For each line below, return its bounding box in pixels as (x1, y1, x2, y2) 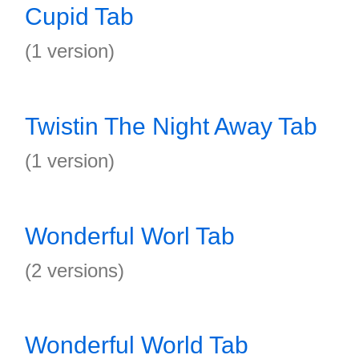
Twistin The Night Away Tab (25, 113, 317, 139)
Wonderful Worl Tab (25, 223, 235, 249)
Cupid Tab (25, 3, 134, 30)
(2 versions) (25, 260, 124, 281)
